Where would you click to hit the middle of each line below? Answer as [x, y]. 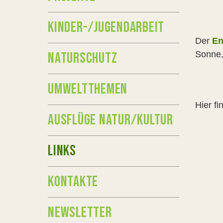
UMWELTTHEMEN [88, 89]
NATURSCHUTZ [83, 58]
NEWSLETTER [80, 213]
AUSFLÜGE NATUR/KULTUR [111, 120]
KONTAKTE [73, 182]
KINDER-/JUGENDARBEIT [106, 27]
